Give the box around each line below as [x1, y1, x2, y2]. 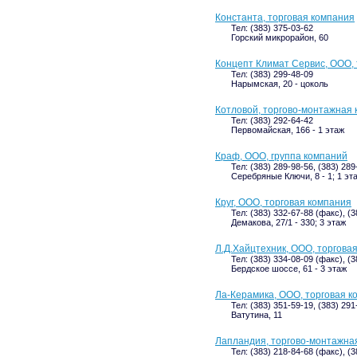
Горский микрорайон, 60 [231, 33, 328, 42]
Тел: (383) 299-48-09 [231, 69, 313, 79]
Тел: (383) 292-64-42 [231, 116, 313, 125]
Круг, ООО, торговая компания [215, 197, 351, 208]
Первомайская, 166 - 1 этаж [231, 125, 344, 135]
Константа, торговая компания [215, 12, 355, 23]
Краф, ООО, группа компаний [215, 151, 347, 162]
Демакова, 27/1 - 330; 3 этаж [231, 218, 346, 227]
